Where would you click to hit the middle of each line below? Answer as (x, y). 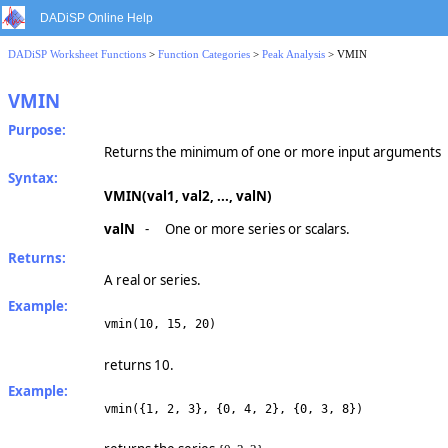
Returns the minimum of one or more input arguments (272, 152)
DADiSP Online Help (96, 18)
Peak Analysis (293, 54)
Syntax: (33, 178)
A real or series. (152, 280)
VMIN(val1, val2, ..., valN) (188, 196)
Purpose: (37, 130)
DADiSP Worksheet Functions (77, 54)
